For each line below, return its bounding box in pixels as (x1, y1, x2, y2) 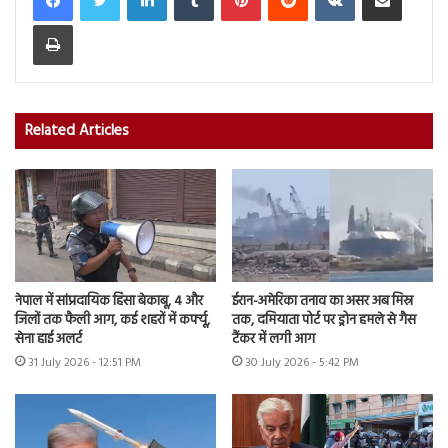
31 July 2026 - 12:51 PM (28, 353, 141, 374)
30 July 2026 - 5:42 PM (245, 353, 359, 374)
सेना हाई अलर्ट (15, 328, 82, 352)
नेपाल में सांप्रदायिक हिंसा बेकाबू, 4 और (15, 290, 203, 314)
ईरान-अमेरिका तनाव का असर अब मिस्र (232, 290, 413, 314)
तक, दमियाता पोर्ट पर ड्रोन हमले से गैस (232, 309, 416, 333)
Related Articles (25, 118, 129, 143)
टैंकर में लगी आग (232, 328, 315, 352)
